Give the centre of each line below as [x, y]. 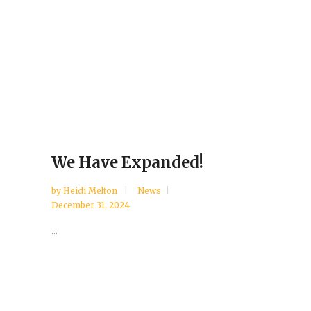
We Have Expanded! [127, 163]
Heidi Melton [91, 191]
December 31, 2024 [91, 205]
